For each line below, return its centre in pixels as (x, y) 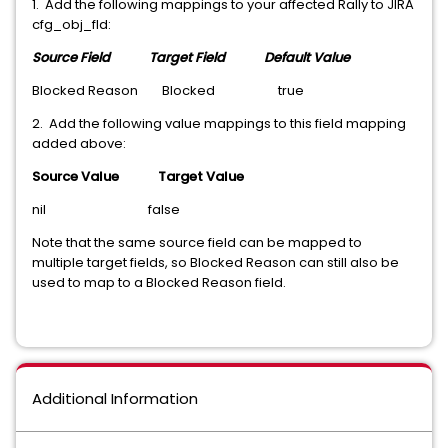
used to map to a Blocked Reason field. (162, 282)
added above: (79, 143)
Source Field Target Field (130, 57)
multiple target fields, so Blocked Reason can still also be (215, 262)
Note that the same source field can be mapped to (197, 242)
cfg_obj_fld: (71, 24)
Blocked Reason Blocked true (168, 90)
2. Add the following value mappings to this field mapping (219, 123)
